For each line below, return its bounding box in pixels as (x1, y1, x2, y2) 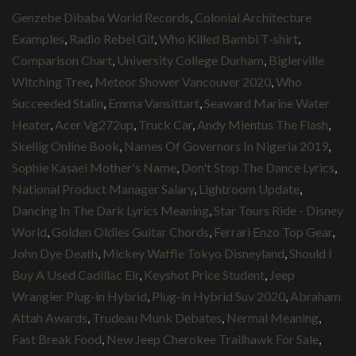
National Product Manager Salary (12, 180, 194, 196)
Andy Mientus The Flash (197, 116, 328, 132)
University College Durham (117, 52, 264, 68)
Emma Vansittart (108, 95, 199, 110)
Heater (12, 116, 50, 132)
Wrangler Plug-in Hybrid (12, 288, 147, 304)
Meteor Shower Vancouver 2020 (95, 73, 271, 89)
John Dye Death (12, 245, 98, 261)
